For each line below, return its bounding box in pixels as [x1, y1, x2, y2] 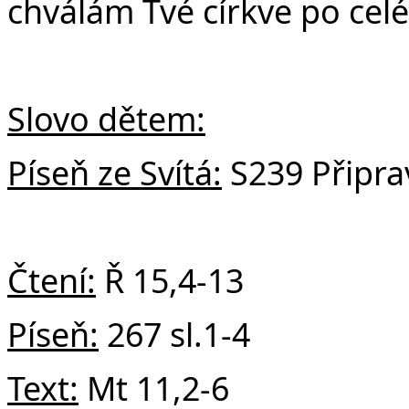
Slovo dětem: [7, 96, 205, 141]
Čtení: [7, 257, 96, 302]
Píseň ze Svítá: [7, 150, 222, 194]
